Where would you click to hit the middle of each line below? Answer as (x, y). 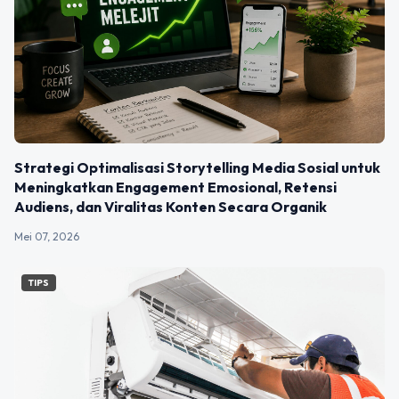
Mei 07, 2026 (47, 237)
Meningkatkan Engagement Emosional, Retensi (175, 187)
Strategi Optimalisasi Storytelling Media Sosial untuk (197, 168)
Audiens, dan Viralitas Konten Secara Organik (171, 207)
